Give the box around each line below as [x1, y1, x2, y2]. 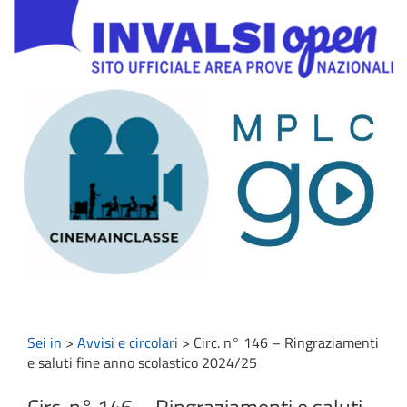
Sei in [27, 332, 62, 354]
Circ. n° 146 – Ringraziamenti [194, 332, 379, 354]
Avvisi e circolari [77, 332, 178, 354]
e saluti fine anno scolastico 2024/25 [27, 352, 257, 374]
